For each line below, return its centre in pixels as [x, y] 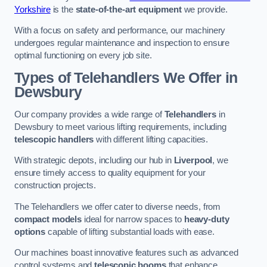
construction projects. [55, 186]
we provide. [205, 9]
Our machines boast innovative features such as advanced [127, 253]
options [30, 232]
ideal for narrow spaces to [133, 219]
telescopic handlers [54, 139]
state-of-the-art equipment [128, 9]
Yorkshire [32, 9]
